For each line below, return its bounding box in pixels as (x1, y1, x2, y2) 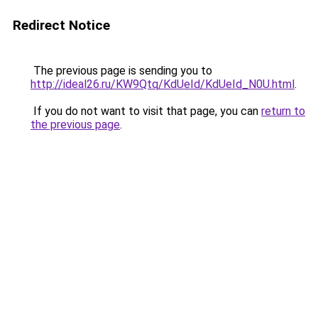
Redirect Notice (13, 17, 110, 33)
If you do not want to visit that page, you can (31, 104, 261, 118)
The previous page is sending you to (31, 64, 212, 77)
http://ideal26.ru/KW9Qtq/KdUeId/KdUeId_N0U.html (31, 77, 295, 91)
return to (261, 104, 305, 118)
